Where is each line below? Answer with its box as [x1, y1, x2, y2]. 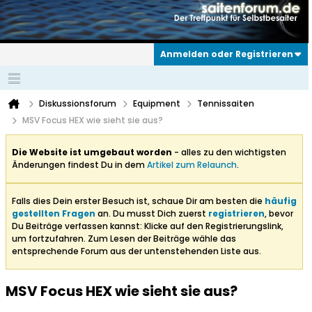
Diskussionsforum [39, 97, 116, 110]
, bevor [265, 208, 293, 220]
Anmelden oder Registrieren [160, 48, 293, 61]
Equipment [133, 97, 180, 110]
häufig [265, 195, 297, 208]
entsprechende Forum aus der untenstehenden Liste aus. [12, 245, 261, 258]
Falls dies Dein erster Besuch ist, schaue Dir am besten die [12, 195, 265, 208]
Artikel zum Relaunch [147, 159, 237, 171]
